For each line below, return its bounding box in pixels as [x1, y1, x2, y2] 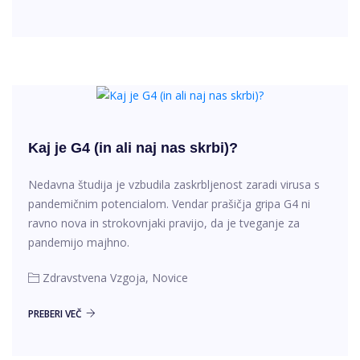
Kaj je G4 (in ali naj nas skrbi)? [28, 140, 238, 157]
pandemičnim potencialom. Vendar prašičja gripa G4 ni [28, 196, 310, 212]
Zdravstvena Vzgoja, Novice [43, 270, 188, 286]
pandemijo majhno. [28, 235, 129, 251]
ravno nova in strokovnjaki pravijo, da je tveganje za [28, 215, 300, 231]
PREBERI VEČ [28, 307, 82, 321]
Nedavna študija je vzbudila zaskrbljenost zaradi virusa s [28, 177, 320, 193]
